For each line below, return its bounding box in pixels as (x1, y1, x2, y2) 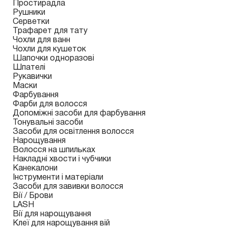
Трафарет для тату (13, 27, 88, 35)
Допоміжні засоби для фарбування (13, 110, 146, 117)
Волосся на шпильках (13, 147, 95, 154)
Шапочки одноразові (13, 55, 94, 62)
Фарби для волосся (13, 101, 87, 108)
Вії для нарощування (13, 211, 91, 218)
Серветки (13, 18, 49, 25)
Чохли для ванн (13, 37, 70, 44)
